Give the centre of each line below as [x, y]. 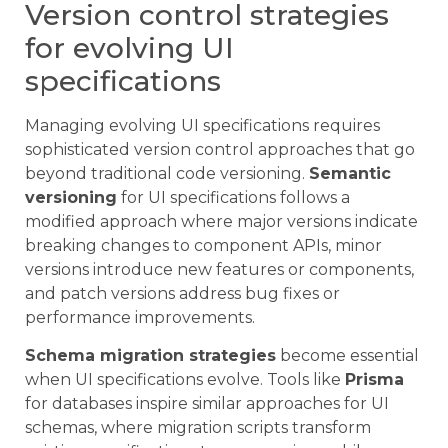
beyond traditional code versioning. [167, 173]
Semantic [350, 173]
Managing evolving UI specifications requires [202, 125]
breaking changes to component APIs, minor [203, 245]
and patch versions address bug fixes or [182, 293]
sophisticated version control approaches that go [220, 149]
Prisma [374, 380]
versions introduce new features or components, [219, 269]
